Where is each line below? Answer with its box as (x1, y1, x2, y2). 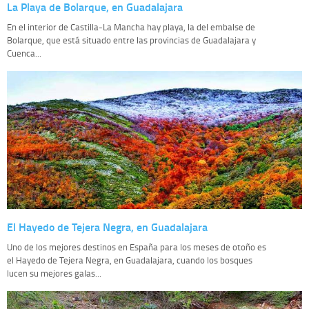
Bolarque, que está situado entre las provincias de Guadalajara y (7, 33, 256, 46)
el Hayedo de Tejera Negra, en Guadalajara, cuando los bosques (7, 253, 252, 266)
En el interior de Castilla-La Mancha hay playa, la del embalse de (7, 20, 255, 33)
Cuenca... (7, 46, 41, 59)
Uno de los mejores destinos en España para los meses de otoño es (7, 240, 266, 253)
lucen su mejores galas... (7, 266, 101, 279)
